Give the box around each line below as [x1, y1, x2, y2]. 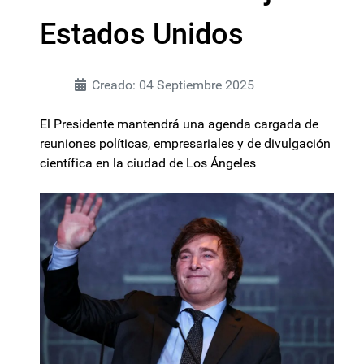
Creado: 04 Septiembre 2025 [92, 77, 254, 93]
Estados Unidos [40, 17, 244, 51]
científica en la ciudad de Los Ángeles [40, 155, 256, 171]
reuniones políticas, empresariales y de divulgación [40, 136, 331, 151]
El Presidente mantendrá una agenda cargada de [40, 116, 318, 132]
